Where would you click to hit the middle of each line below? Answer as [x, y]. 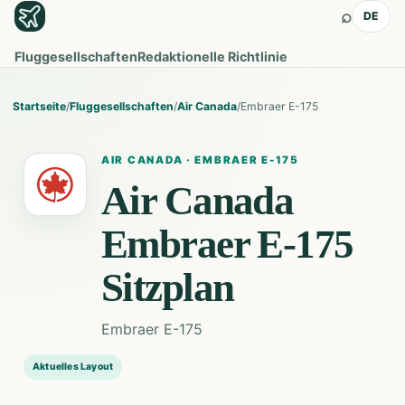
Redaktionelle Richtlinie [212, 57]
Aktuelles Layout [73, 367]
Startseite [39, 106]
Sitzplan [168, 287]
